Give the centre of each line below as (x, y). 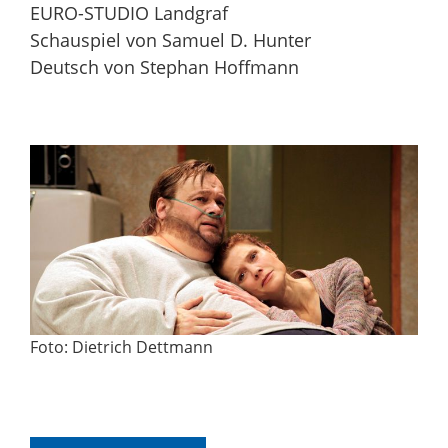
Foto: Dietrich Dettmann (121, 347)
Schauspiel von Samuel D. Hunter (170, 39)
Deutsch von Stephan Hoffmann (164, 66)
